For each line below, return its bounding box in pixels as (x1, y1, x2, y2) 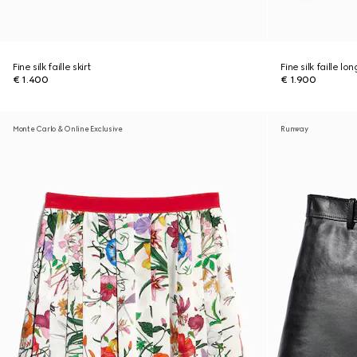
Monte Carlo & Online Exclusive (13, 124, 123, 133)
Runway (280, 124, 308, 133)
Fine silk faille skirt (13, 61, 92, 73)
